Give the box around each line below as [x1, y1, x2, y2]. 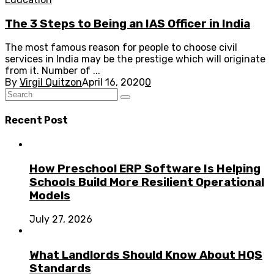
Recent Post [5, 114, 68, 126]
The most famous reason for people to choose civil [5, 42, 237, 54]
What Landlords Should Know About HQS [29, 248, 262, 262]
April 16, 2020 [82, 76, 145, 89]
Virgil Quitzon [20, 76, 82, 89]
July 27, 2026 [29, 213, 92, 226]
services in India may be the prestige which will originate [5, 53, 265, 65]
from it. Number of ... [5, 65, 100, 77]
